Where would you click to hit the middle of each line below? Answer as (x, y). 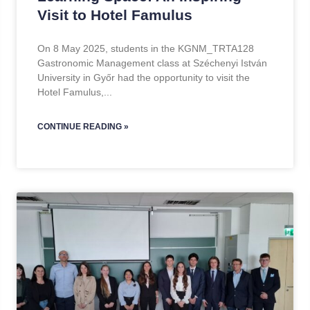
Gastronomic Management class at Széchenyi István (152, 63)
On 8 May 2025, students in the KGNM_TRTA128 (146, 48)
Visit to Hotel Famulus (115, 15)
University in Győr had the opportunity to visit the (144, 77)
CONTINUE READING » (83, 127)
